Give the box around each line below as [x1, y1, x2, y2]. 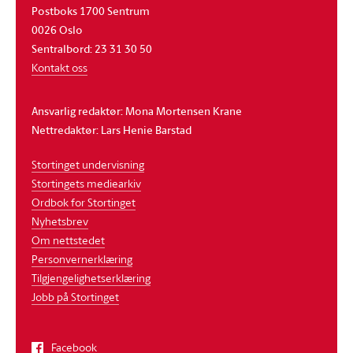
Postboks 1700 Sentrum [32, 2, 150, 19]
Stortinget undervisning [32, 156, 144, 172]
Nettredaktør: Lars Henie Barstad [32, 121, 191, 138]
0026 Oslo [32, 20, 83, 38]
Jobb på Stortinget [32, 288, 119, 304]
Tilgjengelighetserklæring [32, 269, 150, 285]
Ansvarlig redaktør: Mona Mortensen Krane [32, 102, 242, 119]
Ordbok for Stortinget [32, 194, 136, 210]
